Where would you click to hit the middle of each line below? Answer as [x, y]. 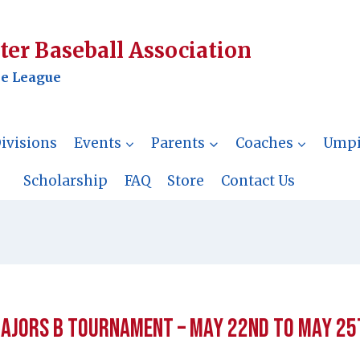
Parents [178, 143]
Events [97, 143]
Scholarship [66, 181]
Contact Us [258, 181]
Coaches [264, 143]
